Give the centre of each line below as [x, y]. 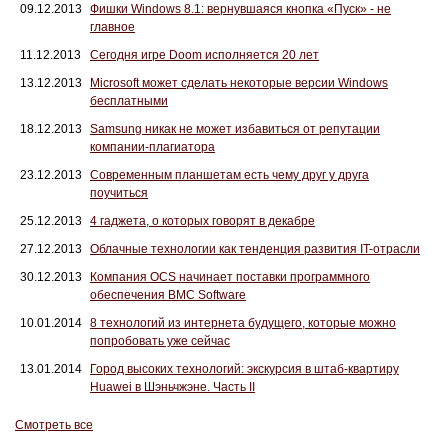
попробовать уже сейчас [160, 341]
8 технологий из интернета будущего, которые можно [243, 323]
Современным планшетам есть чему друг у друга [229, 175]
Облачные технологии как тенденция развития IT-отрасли [255, 249]
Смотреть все [54, 425]
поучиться [119, 193]
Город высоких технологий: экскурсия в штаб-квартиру [244, 369]
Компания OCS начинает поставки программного [230, 277]
